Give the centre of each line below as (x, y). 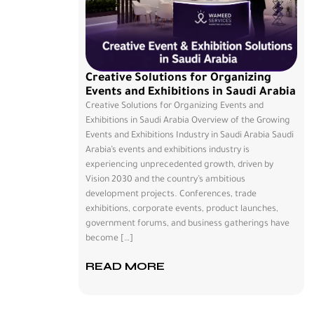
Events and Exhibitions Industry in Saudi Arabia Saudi (190, 136)
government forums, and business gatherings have (187, 225)
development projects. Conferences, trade (171, 195)
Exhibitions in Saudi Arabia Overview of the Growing (188, 122)
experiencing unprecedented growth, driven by (179, 166)
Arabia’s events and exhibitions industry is (168, 151)
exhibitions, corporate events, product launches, (182, 210)
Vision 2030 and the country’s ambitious (165, 180)
